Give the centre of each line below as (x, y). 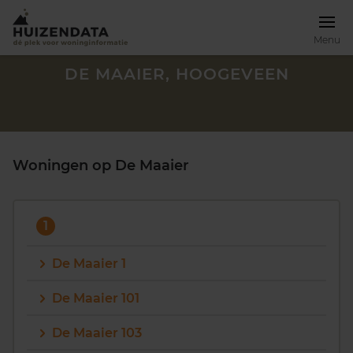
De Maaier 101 (96, 298)
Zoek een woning (78, 316)
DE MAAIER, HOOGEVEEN (176, 74)
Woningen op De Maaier (101, 165)
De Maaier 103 (97, 333)
